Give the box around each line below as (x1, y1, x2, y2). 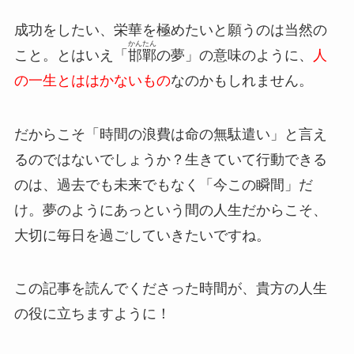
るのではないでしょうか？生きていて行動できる (13, 151, 327, 168)
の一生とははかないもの (13, 72, 171, 88)
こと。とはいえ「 (13, 47, 128, 63)
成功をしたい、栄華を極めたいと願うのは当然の (13, 21, 327, 38)
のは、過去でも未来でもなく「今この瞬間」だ (13, 176, 313, 193)
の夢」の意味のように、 (156, 47, 313, 63)
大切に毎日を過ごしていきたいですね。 (13, 227, 270, 243)
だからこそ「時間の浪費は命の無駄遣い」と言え (13, 126, 327, 142)
